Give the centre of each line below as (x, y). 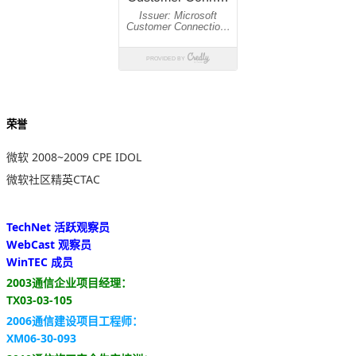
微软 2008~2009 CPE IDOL (74, 157)
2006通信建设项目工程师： (75, 320)
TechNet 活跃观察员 (58, 226)
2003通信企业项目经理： (69, 282)
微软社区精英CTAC (53, 179)
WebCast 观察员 (49, 244)
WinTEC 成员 (40, 261)
